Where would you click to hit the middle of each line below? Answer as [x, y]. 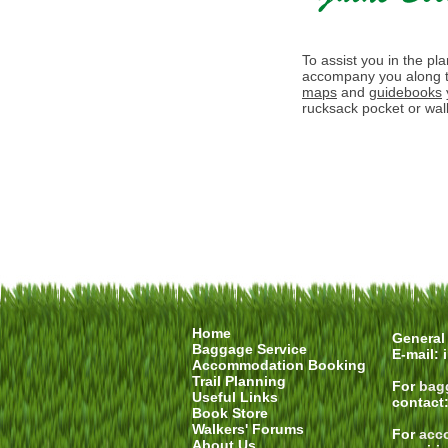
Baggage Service [249, 349]
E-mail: [417, 354]
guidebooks [405, 92]
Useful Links [235, 397]
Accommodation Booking [279, 365]
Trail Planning [239, 381]
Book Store [230, 413]
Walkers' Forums [248, 429]
